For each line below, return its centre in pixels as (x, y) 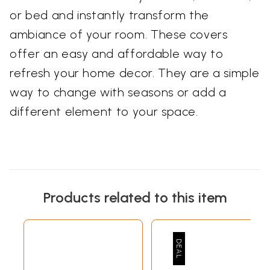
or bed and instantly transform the (110, 15)
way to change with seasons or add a (118, 93)
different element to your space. (104, 112)
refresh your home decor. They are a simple (135, 73)
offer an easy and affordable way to (117, 54)
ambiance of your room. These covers (119, 35)
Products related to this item (135, 198)
